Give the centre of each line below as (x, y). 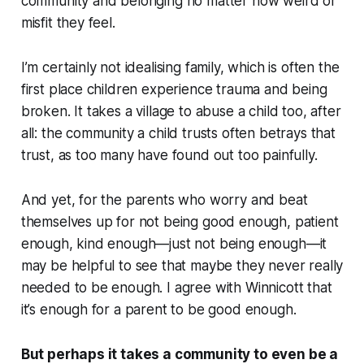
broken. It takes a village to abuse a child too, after (181, 111)
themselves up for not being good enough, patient (180, 221)
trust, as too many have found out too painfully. (169, 155)
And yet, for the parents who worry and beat (164, 199)
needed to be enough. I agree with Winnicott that (176, 287)
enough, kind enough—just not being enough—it (174, 243)
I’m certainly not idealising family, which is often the (180, 67)
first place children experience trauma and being (174, 89)
